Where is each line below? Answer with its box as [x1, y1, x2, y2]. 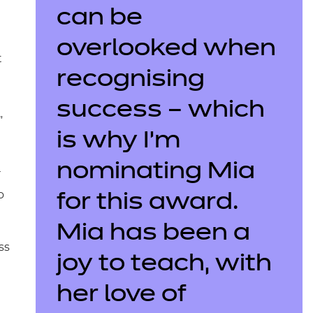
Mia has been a [56, 222, 250, 245]
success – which [56, 99, 265, 122]
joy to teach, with [56, 253, 272, 275]
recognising [56, 68, 205, 91]
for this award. [56, 191, 238, 214]
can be [56, 7, 143, 29]
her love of [56, 284, 187, 306]
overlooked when [56, 38, 276, 60]
